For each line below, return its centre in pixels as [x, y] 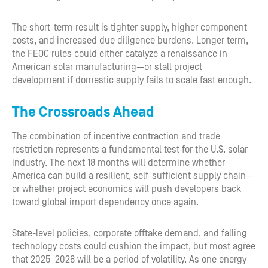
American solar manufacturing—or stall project [107, 67]
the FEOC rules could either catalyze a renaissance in [120, 54]
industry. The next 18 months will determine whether [118, 163]
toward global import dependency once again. [105, 202]
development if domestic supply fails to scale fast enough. [132, 80]
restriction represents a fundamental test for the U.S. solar [130, 150]
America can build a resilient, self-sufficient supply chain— [133, 176]
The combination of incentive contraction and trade [116, 136]
